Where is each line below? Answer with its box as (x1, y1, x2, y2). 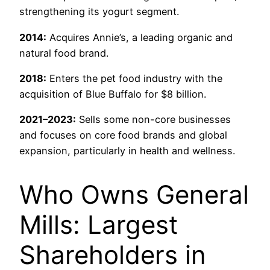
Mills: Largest (19, 209, 178, 240)
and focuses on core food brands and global (19, 129, 227, 142)
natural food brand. (19, 46, 108, 59)
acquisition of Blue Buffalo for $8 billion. (19, 88, 206, 101)
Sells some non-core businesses (76, 113, 231, 126)
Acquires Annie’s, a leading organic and (46, 31, 233, 43)
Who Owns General (19, 179, 249, 210)
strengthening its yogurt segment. (19, 5, 179, 18)
